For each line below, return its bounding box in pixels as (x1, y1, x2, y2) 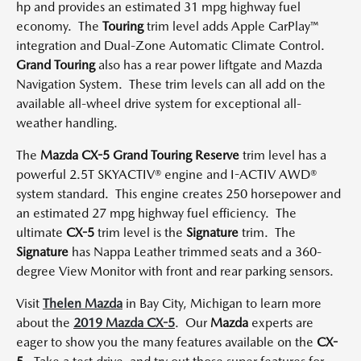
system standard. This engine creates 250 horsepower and (16, 186, 341, 201)
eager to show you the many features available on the (16, 334, 317, 350)
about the (16, 315, 73, 330)
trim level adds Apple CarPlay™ (143, 19, 318, 34)
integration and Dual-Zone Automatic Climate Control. (16, 38, 328, 53)
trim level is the (94, 225, 186, 240)
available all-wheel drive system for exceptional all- (16, 96, 301, 111)
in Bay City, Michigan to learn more (122, 296, 322, 311)
